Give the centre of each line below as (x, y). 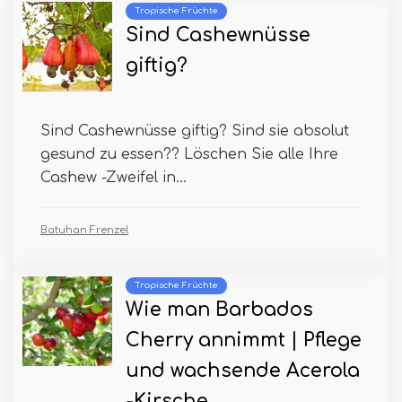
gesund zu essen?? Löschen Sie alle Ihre (189, 155)
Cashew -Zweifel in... (114, 178)
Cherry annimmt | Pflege (244, 341)
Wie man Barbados (219, 310)
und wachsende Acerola (243, 371)
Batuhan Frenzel (84, 231)
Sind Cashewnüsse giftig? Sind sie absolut (195, 131)
